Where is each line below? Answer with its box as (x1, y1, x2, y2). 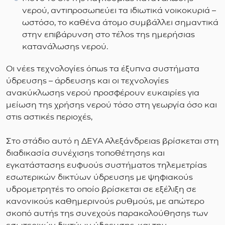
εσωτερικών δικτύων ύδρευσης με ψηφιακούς (6, 172, 193, 182)
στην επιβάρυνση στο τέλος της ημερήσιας (22, 30, 195, 40)
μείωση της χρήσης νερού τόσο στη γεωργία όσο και (6, 100, 217, 110)
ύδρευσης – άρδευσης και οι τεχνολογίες (6, 76, 169, 86)
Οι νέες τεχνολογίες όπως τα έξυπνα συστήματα (6, 64, 199, 74)
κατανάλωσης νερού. (22, 42, 108, 52)
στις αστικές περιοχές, (6, 112, 92, 122)
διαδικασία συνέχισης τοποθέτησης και (6, 148, 165, 158)
